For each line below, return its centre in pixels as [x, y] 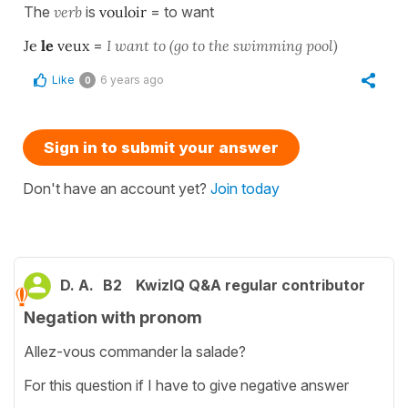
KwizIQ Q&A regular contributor [250, 286]
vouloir [125, 12]
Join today [245, 189]
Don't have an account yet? [117, 189]
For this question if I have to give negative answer [186, 385]
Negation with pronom [113, 318]
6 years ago [132, 80]
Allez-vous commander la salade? [135, 351]
